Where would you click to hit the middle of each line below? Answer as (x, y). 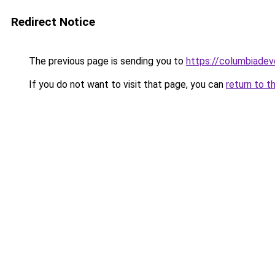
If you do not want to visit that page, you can (126, 84)
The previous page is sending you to (106, 61)
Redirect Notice (53, 22)
